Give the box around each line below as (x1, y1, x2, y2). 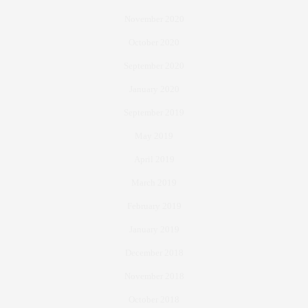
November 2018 (124, 271, 184, 282)
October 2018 (129, 294, 179, 305)
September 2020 (124, 60, 184, 71)
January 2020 (129, 84, 179, 95)
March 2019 (131, 177, 177, 188)
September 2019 (124, 107, 184, 118)
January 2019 (129, 224, 179, 235)
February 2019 (126, 201, 181, 212)
